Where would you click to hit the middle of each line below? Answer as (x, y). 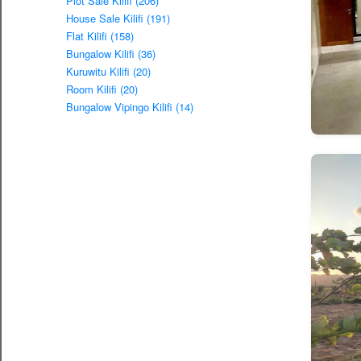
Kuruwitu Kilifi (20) (108, 72)
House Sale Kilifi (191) (118, 19)
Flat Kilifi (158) (100, 36)
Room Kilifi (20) (102, 89)
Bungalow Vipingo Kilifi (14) (130, 107)
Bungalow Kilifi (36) (111, 54)
